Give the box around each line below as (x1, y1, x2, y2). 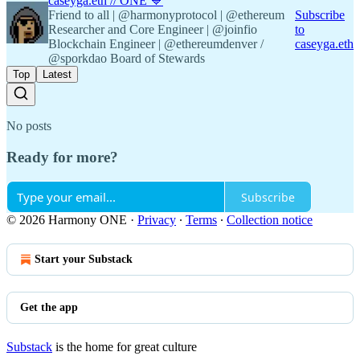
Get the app (20, 301, 78, 314)
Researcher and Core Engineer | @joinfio (48, 22, 257, 37)
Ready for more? (6, 148, 118, 166)
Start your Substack (35, 253, 133, 266)
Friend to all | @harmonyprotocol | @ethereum (48, 8, 284, 22)
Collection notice (227, 213, 313, 227)
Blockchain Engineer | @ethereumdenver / (48, 37, 264, 51)
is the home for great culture (52, 340, 197, 354)
